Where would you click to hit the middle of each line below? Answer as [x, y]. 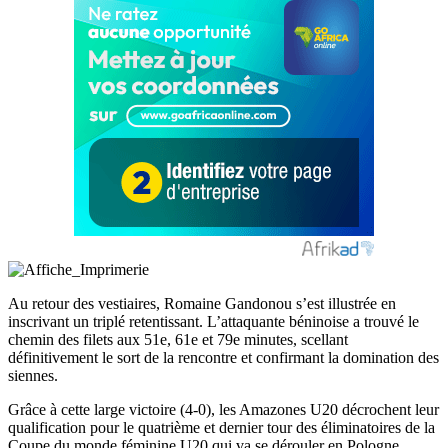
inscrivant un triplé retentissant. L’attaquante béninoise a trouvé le [213, 321]
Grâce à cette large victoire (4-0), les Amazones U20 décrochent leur [223, 409]
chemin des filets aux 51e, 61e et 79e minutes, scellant [178, 339]
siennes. [33, 375]
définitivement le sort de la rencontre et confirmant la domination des [223, 357]
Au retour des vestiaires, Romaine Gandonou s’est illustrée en [202, 303]
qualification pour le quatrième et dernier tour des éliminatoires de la [221, 427]
